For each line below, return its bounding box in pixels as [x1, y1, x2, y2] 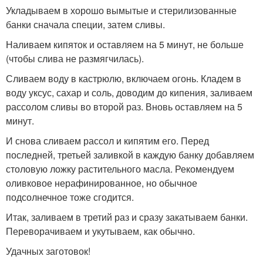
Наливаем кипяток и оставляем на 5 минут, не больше [6, 38, 244, 52]
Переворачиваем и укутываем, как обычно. [6, 224, 195, 238]
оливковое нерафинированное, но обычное [6, 176, 197, 190]
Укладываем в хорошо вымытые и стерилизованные [6, 4, 237, 18]
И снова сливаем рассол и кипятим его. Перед [6, 134, 209, 148]
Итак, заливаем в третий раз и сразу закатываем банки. [6, 210, 248, 224]
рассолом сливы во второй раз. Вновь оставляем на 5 [6, 100, 242, 114]
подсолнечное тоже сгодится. [6, 190, 134, 204]
